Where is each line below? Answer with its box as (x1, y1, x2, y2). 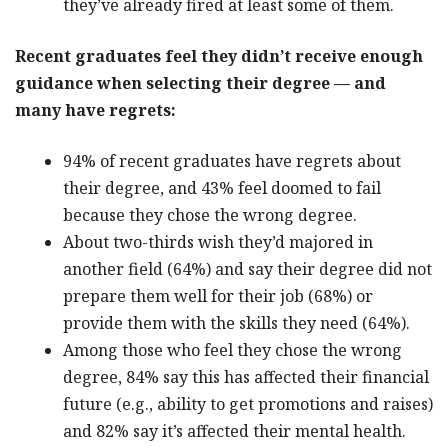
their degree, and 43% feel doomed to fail (63, 177, 381, 199)
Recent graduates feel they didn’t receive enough (15, 45, 423, 67)
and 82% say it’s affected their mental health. (63, 420, 406, 442)
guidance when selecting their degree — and (15, 72, 386, 94)
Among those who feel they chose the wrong (63, 339, 402, 361)
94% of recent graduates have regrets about (63, 150, 401, 172)
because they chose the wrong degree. (63, 204, 357, 226)
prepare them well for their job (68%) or (63, 285, 373, 307)
